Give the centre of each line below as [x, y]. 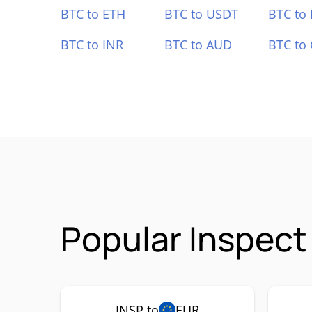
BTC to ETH [93, 14]
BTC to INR [92, 45]
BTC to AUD [198, 45]
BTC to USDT [201, 14]
